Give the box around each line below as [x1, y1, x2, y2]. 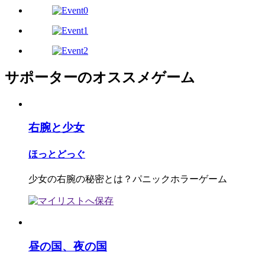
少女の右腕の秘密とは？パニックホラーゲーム [28, 173, 227, 184]
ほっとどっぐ [28, 148, 85, 159]
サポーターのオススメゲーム [5, 69, 195, 85]
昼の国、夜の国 [28, 240, 107, 253]
